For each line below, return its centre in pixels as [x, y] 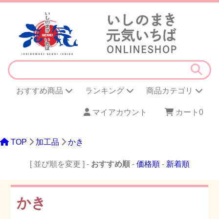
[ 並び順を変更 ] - [60, 164]
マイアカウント [119, 112]
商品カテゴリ [171, 91]
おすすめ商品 [40, 91]
